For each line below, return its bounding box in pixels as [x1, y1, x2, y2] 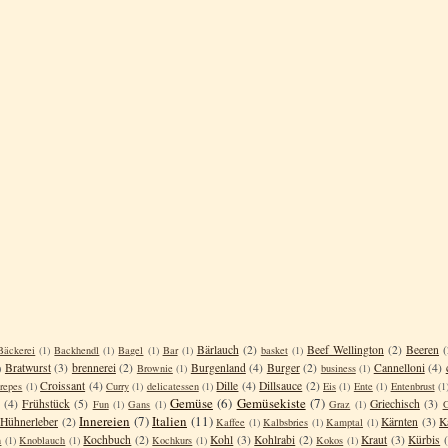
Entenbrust [390, 378, 435, 393]
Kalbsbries [263, 414, 308, 429]
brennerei [71, 359, 116, 375]
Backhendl [54, 342, 100, 357]
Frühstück [21, 395, 70, 411]
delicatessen [146, 378, 199, 393]
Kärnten [381, 413, 418, 429]
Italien [152, 411, 187, 430]
